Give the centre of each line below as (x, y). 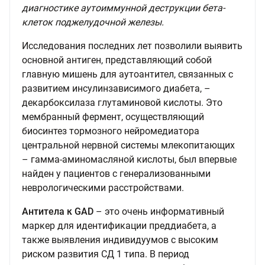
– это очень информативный (159, 211)
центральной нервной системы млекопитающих (128, 145)
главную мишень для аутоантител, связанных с (127, 74)
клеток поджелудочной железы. (93, 22)
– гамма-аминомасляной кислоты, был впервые (129, 159)
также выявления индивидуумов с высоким (120, 240)
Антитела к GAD (58, 211)
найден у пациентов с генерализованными (116, 174)
